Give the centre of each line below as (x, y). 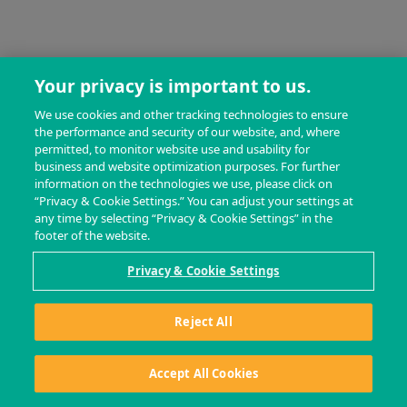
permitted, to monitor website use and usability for (173, 149)
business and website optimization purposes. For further (188, 166)
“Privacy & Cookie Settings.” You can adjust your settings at (194, 201)
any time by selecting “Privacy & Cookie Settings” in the (184, 218)
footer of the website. (93, 235)
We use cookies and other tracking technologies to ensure (192, 114)
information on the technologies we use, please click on (184, 184)
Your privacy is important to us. (173, 86)
